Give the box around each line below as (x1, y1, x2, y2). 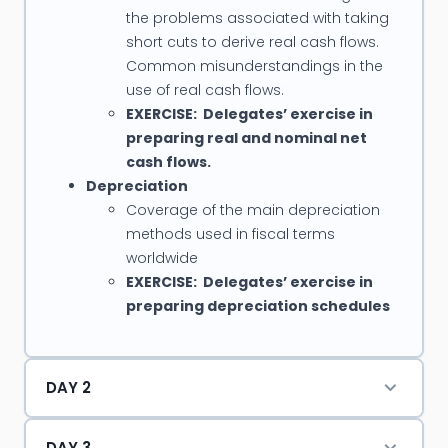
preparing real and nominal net (125, 128, 367, 149)
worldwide (125, 248, 198, 269)
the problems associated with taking (125, 8, 389, 29)
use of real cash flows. (125, 80, 284, 101)
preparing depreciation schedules (125, 296, 390, 317)
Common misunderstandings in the (125, 56, 383, 77)
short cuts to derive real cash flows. (125, 32, 379, 53)
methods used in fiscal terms (125, 224, 335, 245)
